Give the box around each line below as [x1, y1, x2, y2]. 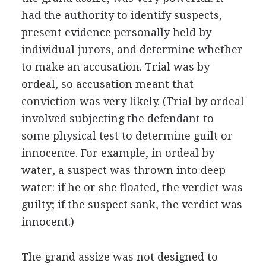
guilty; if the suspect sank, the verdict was [21, 198, 242, 211]
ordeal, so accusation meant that [21, 77, 194, 90]
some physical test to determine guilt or [21, 129, 233, 142]
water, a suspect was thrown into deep [21, 163, 226, 176]
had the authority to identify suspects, [21, 8, 222, 21]
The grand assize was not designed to [21, 250, 218, 263]
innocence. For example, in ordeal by [21, 146, 214, 159]
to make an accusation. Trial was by [21, 60, 210, 73]
